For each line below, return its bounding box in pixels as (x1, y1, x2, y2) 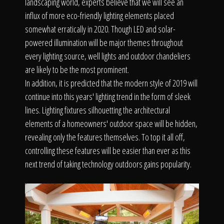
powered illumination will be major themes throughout (25, 36, 183, 48)
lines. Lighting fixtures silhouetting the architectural (25, 104, 170, 116)
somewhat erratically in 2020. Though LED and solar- (25, 23, 175, 35)
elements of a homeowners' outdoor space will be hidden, (25, 117, 197, 129)
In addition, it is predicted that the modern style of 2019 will (25, 77, 197, 89)
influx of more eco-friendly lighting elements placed (25, 9, 174, 21)
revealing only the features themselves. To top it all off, (25, 131, 185, 143)
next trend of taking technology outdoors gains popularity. (25, 158, 191, 170)
